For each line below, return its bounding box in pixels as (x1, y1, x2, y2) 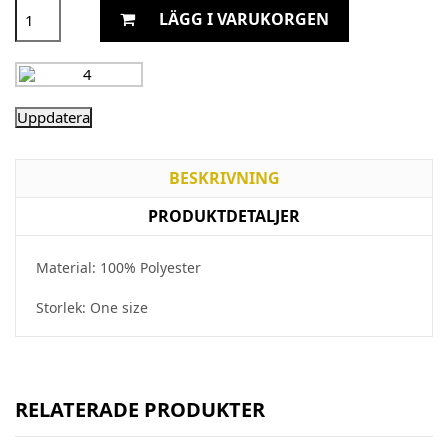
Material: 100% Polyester (36, 257, 201, 277)
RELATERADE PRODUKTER (15, 395, 265, 423)
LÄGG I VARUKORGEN (159, 8, 329, 31)
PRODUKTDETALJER (148, 204, 300, 227)
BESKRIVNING (168, 166, 280, 189)
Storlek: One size (36, 297, 148, 317)
